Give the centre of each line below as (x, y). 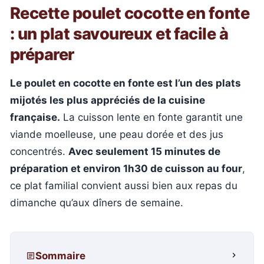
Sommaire (60, 255)
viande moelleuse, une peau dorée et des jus (117, 134)
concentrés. (39, 151)
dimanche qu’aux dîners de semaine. (97, 203)
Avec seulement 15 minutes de (144, 151)
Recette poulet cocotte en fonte (130, 13)
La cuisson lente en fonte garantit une (151, 117)
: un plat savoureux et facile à (119, 34)
